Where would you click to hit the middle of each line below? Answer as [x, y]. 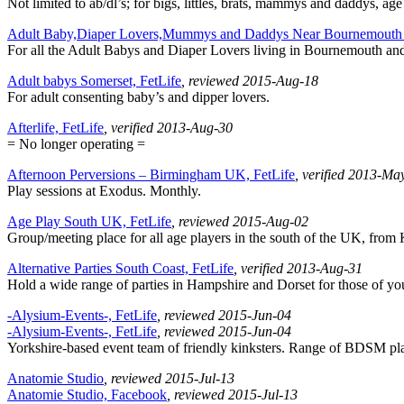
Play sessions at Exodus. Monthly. [104, 191]
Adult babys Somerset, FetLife [94, 81]
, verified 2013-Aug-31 [298, 269]
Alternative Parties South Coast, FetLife [120, 269]
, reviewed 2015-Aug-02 [240, 222]
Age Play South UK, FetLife [89, 222]
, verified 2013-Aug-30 [168, 128]
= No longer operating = [76, 144]
